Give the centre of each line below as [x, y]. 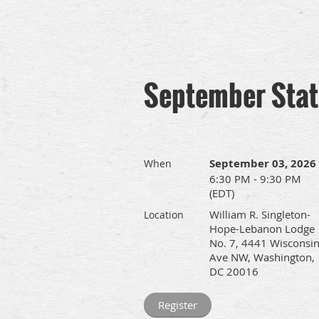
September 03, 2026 [263, 163]
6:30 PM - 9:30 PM [255, 179]
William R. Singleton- [260, 214]
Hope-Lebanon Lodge [262, 229]
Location [164, 215]
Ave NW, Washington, [262, 257]
